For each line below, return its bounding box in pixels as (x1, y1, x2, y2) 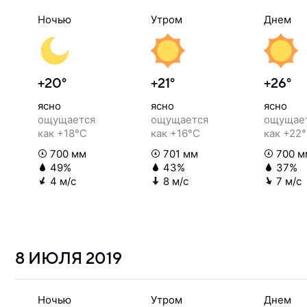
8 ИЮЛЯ (15, 250, 86, 268)
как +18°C (38, 127, 87, 140)
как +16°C (151, 127, 200, 140)
